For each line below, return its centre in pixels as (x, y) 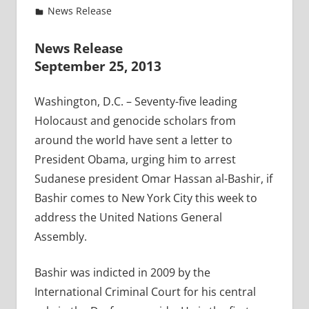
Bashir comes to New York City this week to (146, 198)
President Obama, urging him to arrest (135, 159)
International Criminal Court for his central (145, 291)
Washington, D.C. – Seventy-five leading (136, 101)
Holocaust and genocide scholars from (135, 120)
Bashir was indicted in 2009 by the (122, 272)
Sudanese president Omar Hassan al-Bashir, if (153, 178)
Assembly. (60, 236)
